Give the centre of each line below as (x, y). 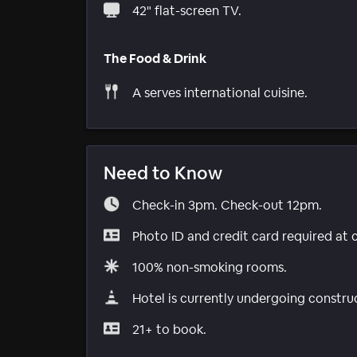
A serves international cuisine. (220, 92)
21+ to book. (169, 329)
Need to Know (163, 173)
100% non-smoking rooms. (210, 267)
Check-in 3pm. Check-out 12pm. (227, 205)
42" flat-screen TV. (187, 11)
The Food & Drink (155, 58)
